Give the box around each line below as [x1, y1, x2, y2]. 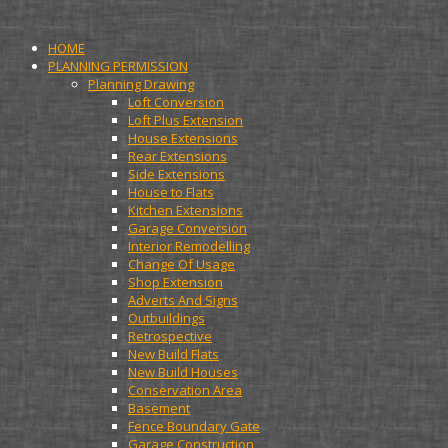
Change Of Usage [128, 255, 235, 273]
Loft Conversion [128, 93, 224, 111]
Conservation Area [128, 381, 242, 399]
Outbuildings [128, 309, 205, 327]
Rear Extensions [128, 147, 227, 165]
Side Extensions [128, 165, 225, 183]
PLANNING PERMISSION [48, 57, 188, 75]
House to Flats [128, 183, 214, 201]
